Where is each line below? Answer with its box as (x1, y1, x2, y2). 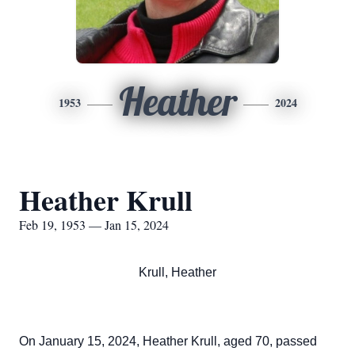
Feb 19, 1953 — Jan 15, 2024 (19, 216, 169, 233)
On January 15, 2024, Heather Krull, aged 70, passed (19, 334, 317, 349)
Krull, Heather (139, 265, 216, 279)
